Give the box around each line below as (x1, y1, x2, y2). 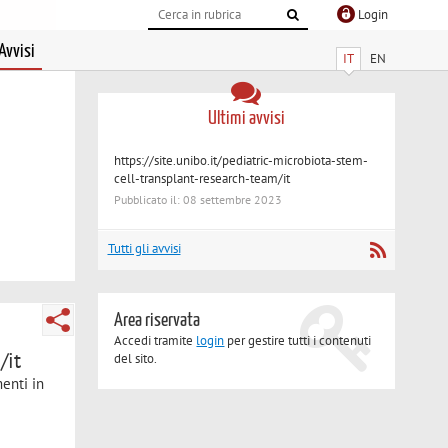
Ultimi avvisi (207, 108, 285, 128)
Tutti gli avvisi (107, 240, 181, 258)
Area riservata (114, 311, 201, 331)
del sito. (114, 350, 158, 368)
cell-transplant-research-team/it (114, 169, 291, 187)
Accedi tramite (114, 332, 197, 350)
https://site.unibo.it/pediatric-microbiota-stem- (114, 151, 369, 169)
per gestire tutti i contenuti (224, 332, 372, 350)
